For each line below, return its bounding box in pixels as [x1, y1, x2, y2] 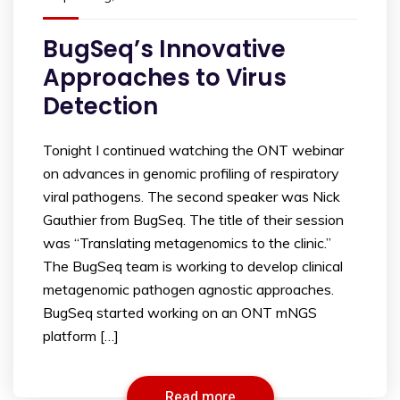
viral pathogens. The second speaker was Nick [43, 187, 340, 206]
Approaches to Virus [43, 62, 287, 95]
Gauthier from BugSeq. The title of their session [43, 211, 344, 229]
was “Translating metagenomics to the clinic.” [43, 234, 331, 253]
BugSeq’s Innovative [43, 33, 286, 66]
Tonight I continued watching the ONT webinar [43, 141, 344, 160]
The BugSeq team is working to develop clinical [43, 257, 343, 276]
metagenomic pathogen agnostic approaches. [43, 280, 334, 299]
